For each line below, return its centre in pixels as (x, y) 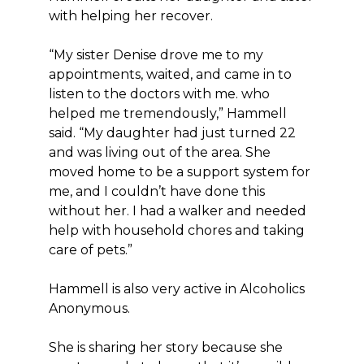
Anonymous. (89, 308)
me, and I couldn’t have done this (157, 191)
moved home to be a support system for (180, 172)
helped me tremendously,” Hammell (168, 113)
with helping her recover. (131, 16)
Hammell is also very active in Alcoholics (177, 289)
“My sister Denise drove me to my (156, 55)
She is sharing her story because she (166, 347)
